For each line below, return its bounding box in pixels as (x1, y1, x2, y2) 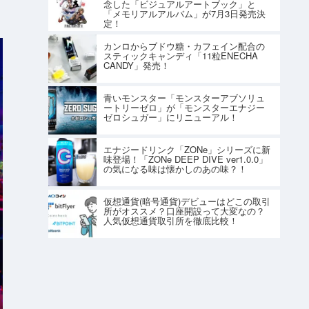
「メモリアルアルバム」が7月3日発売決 (103, 6, 266, 20)
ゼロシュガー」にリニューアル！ (103, 110, 238, 123)
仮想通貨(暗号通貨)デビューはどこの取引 (103, 194, 270, 208)
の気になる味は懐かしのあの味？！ (103, 161, 247, 175)
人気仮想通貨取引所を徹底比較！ (103, 213, 238, 227)
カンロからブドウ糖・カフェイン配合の (103, 39, 265, 52)
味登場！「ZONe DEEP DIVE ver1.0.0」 (103, 152, 268, 166)
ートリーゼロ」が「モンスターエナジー (103, 100, 265, 114)
